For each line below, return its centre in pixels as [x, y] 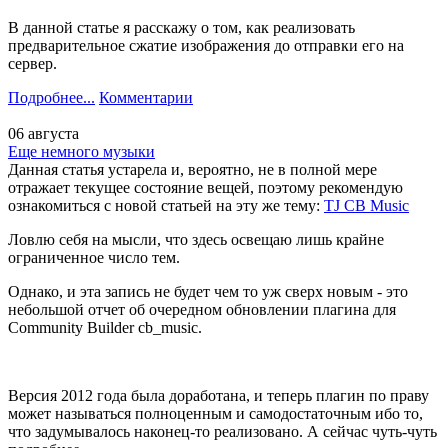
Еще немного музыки [81, 151]
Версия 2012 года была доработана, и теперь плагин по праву [218, 395]
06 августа [43, 133]
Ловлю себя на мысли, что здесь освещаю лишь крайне [196, 239]
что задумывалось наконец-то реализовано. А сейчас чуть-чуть [222, 431]
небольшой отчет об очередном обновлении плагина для [202, 309]
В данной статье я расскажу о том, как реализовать [181, 27]
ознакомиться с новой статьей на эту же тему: [166, 205]
